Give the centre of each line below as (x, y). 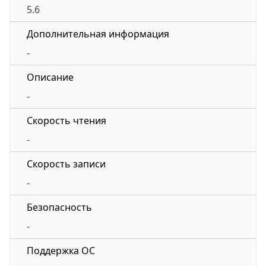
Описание (50, 77)
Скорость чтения (66, 121)
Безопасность (59, 207)
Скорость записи (66, 164)
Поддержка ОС (61, 251)
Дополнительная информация (98, 34)
